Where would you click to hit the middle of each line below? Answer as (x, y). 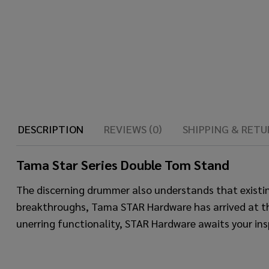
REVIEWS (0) (133, 128)
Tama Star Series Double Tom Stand (123, 165)
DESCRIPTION (51, 128)
